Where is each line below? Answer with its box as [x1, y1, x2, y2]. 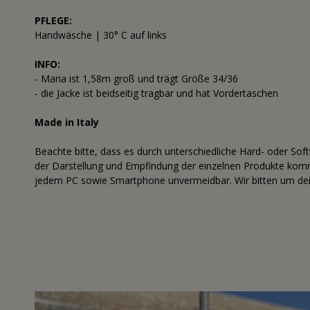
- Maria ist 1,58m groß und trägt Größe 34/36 [35, 72, 238, 86]
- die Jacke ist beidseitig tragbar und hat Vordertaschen [35, 86, 278, 100]
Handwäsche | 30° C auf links [35, 28, 167, 42]
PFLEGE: [35, 14, 72, 28]
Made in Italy [35, 116, 99, 129]
